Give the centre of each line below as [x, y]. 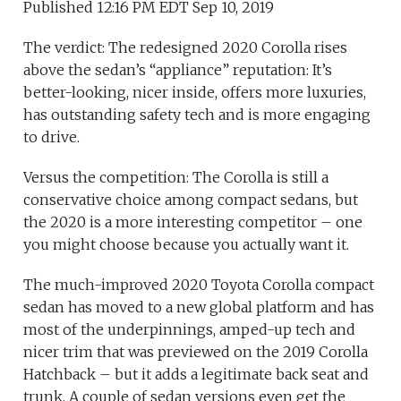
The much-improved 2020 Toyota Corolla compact [199, 285]
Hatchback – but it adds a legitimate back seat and [196, 375]
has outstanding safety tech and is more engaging [197, 115]
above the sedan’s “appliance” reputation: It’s [178, 70]
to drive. [52, 137]
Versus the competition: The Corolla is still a [176, 178]
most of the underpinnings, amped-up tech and [190, 330]
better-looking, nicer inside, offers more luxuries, [195, 93]
